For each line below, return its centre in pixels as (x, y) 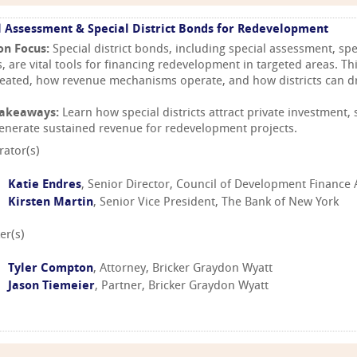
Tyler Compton (51, 269)
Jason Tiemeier (51, 287)
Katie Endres (45, 185)
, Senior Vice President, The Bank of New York (216, 202)
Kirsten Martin (51, 202)
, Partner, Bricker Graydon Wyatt (182, 287)
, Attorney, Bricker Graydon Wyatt (183, 269)
